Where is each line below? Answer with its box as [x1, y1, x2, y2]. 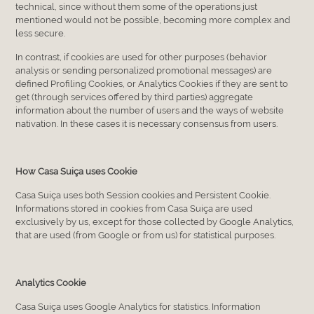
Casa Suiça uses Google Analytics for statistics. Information [15, 301, 261, 312]
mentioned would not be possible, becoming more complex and [15, 14, 291, 25]
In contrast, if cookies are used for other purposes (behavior [15, 51, 268, 62]
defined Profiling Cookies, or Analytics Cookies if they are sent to [15, 78, 289, 89]
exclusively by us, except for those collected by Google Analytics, [15, 216, 294, 227]
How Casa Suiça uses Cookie [15, 165, 138, 177]
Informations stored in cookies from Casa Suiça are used [15, 203, 253, 214]
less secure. [15, 27, 66, 39]
